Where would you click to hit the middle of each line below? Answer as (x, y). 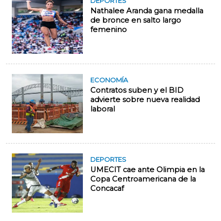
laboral (103, 109)
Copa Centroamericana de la (143, 179)
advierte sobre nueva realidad (145, 100)
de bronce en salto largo (136, 20)
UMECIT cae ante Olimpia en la (147, 170)
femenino (109, 30)
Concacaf (107, 189)
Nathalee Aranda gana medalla (147, 11)
